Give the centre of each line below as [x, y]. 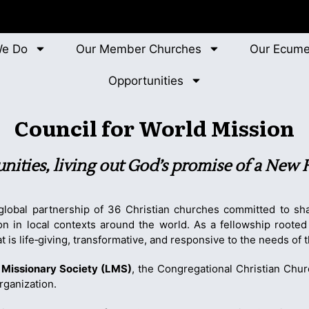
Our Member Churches [139, 49]
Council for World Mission [154, 127]
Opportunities [146, 80]
